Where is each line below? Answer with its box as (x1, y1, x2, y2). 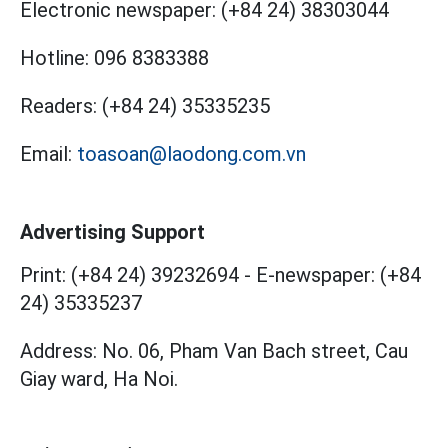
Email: (20, 142, 72, 166)
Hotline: (20, 46, 89, 70)
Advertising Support (20, 220, 205, 244)
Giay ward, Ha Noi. (20, 367, 178, 391)
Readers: (20, 94, 97, 118)
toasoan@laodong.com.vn (77, 142, 306, 166)
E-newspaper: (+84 (256, 263, 421, 287)
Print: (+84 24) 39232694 (20, 263, 239, 287)
